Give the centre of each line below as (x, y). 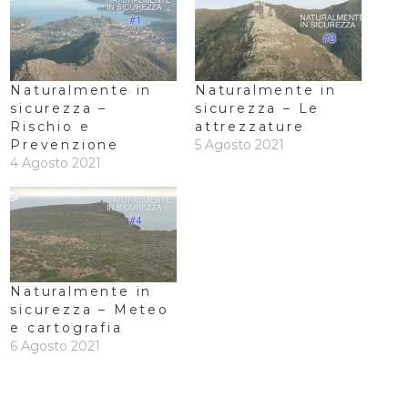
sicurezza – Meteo (90, 309)
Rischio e (51, 127)
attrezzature (250, 127)
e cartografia (66, 327)
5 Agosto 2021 (240, 145)
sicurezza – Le (258, 109)
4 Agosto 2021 (56, 163)
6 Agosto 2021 (56, 346)
